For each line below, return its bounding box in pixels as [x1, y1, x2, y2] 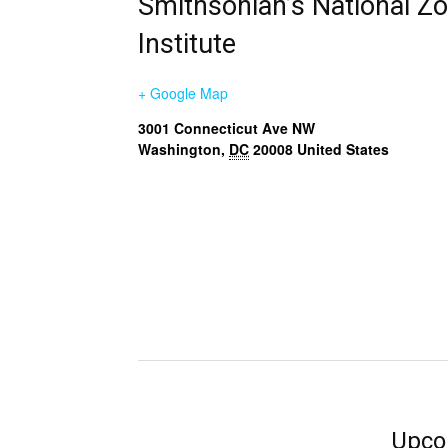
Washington [138, 139, 221, 159]
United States [297, 139, 389, 159]
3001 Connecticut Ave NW [138, 118, 315, 138]
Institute [138, 28, 236, 60]
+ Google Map [138, 83, 228, 103]
